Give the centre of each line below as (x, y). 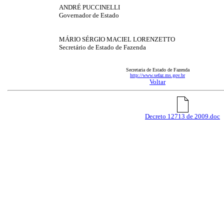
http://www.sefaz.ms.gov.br (157, 75)
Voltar (157, 81)
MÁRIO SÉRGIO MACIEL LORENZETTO (117, 39)
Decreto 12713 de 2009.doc (182, 116)
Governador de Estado (89, 15)
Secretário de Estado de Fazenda (103, 47)
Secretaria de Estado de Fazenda (157, 69)
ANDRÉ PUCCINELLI (90, 7)
